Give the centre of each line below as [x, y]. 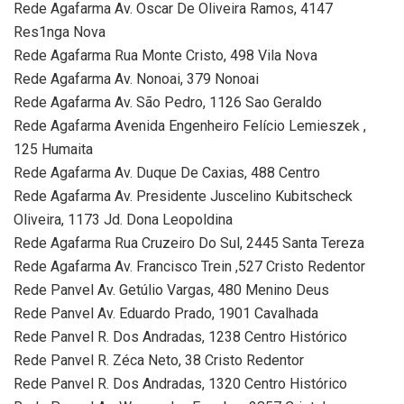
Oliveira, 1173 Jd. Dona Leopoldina [123, 219]
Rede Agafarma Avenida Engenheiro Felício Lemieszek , [190, 125]
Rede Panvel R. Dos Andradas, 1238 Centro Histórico [180, 336]
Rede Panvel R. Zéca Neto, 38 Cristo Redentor [159, 360]
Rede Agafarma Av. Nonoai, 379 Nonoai [136, 78]
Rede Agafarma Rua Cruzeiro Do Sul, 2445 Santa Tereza [189, 243]
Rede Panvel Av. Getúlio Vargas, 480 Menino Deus [171, 289]
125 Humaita [53, 149]
